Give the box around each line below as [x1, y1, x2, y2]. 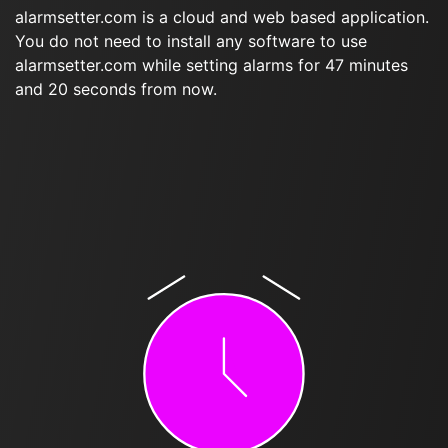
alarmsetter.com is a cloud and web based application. [15, 7, 429, 27]
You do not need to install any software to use [15, 31, 367, 51]
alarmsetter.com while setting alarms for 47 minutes [15, 55, 408, 75]
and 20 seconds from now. [15, 79, 217, 99]
